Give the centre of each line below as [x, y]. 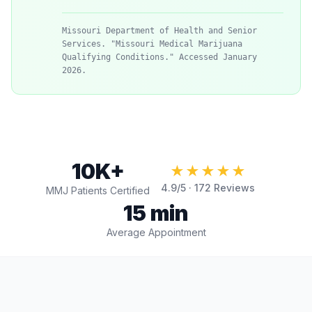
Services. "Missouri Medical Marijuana [152, 44]
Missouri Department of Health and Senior [159, 31]
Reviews [233, 188]
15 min [156, 213]
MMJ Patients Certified [98, 190]
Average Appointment [156, 232]
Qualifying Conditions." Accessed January [159, 57]
